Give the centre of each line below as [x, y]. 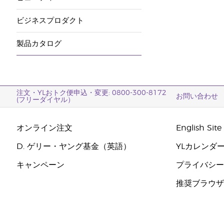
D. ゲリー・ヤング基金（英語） [73, 146]
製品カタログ [39, 44]
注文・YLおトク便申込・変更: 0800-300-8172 [91, 93]
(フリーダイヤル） [45, 100]
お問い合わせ [197, 96]
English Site [199, 128]
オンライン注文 [44, 128]
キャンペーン [40, 165]
